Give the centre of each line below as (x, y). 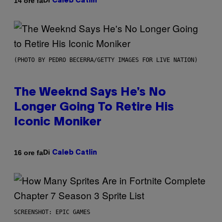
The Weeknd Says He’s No (90, 93)
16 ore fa (28, 152)
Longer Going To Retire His (94, 108)
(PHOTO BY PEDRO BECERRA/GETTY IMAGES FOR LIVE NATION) (106, 60)
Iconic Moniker (58, 123)
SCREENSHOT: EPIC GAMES (52, 212)
